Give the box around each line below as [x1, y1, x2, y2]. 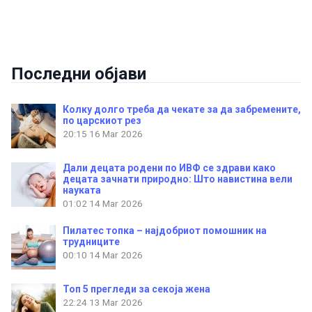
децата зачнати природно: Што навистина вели [63, 173, 292, 185]
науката [63, 185, 101, 196]
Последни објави [11, 64, 146, 84]
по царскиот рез [63, 115, 141, 127]
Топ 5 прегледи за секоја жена [63, 283, 210, 295]
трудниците [63, 236, 120, 248]
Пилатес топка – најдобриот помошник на [63, 225, 267, 237]
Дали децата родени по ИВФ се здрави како [63, 162, 276, 174]
